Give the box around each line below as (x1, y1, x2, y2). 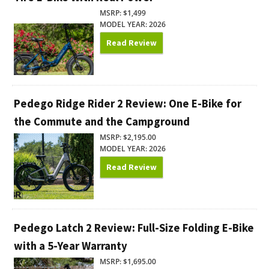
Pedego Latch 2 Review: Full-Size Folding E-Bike (14, 220, 254, 235)
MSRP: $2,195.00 (99, 131, 156, 142)
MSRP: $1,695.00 (99, 256, 156, 267)
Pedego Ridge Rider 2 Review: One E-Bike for (14, 97, 241, 111)
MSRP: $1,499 (99, 8, 146, 19)
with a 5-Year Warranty (14, 238, 127, 253)
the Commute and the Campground (14, 115, 190, 129)
